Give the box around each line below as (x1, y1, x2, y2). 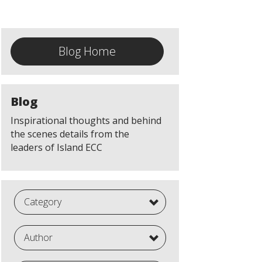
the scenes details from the (11, 127, 129, 140)
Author (24, 231, 53, 244)
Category (24, 195, 61, 208)
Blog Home (58, 43, 116, 59)
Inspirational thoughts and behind (11, 114, 161, 127)
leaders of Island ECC (11, 141, 102, 154)
